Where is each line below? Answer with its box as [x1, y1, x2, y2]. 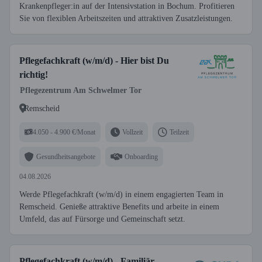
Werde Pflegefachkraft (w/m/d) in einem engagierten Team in [19, 190, 223, 199]
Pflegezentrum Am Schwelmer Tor [20, 86, 142, 95]
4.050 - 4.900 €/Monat [33, 127, 95, 136]
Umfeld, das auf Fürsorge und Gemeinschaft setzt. [19, 215, 185, 223]
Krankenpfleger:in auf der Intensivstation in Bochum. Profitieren [19, 2, 235, 11]
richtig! [19, 70, 48, 80]
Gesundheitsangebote [36, 152, 95, 161]
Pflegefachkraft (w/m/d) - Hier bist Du [19, 56, 169, 65]
